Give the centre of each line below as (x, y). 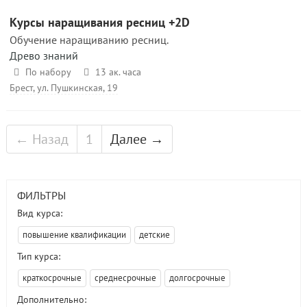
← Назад (42, 139)
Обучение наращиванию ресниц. (89, 40)
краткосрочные (52, 278)
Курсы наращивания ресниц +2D (100, 22)
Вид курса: (40, 213)
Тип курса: (39, 256)
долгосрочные (197, 278)
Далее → (137, 139)
